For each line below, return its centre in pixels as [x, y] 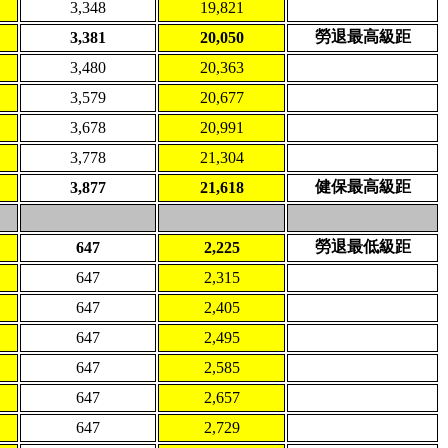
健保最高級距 [362, 186]
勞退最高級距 [362, 36]
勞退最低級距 [362, 246]
